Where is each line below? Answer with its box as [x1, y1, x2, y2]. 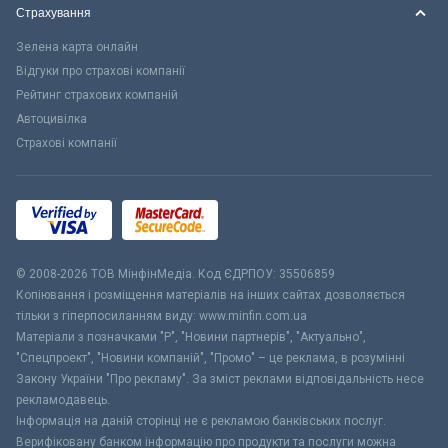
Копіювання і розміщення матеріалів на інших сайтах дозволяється [16, 287, 405, 302]
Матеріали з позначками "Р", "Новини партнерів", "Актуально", [16, 329, 366, 344]
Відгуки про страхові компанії [16, 63, 185, 78]
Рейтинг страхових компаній [16, 87, 178, 102]
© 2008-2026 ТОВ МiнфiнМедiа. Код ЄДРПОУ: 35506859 [16, 266, 335, 281]
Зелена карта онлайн [16, 39, 138, 54]
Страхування [16, 5, 91, 20]
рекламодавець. [16, 392, 110, 407]
